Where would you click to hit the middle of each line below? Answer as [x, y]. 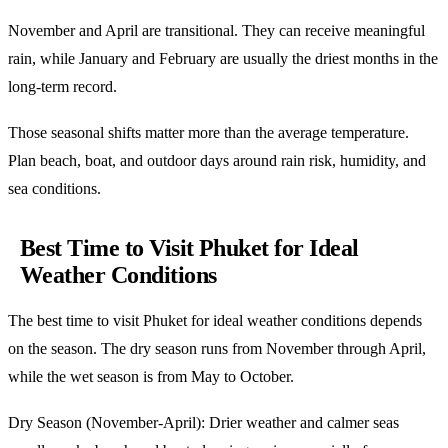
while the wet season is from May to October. [151, 376]
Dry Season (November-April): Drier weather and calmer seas [203, 422]
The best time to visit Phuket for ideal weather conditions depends [215, 320]
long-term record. [62, 87]
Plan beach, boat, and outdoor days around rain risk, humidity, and [217, 161]
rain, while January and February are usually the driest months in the [223, 59]
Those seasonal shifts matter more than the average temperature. [208, 133]
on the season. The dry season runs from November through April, [217, 348]
